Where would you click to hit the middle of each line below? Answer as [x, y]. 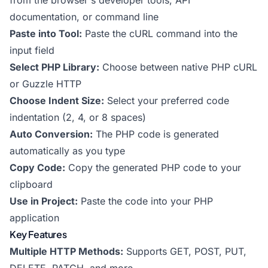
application [34, 218]
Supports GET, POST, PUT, [185, 251]
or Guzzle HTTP [45, 84]
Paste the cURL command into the [160, 33]
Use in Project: [44, 201]
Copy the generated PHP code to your [153, 167]
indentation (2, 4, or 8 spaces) [78, 117]
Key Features [38, 234]
